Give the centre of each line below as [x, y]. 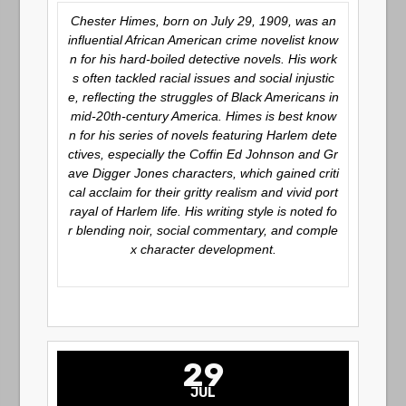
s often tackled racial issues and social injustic [203, 78]
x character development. [203, 249]
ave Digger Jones [118, 173]
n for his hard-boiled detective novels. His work [203, 59]
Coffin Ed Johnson [242, 154]
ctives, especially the [129, 154]
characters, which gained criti [253, 173]
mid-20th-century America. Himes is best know [203, 116]
